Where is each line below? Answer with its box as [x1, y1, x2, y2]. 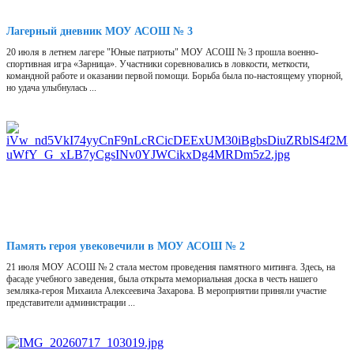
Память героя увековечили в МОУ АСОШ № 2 [6, 240, 245, 253]
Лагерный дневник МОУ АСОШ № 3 [6, 25, 193, 38]
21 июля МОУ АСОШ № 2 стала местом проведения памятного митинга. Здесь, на [6, 262, 335, 273]
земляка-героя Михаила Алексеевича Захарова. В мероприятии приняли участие [6, 285, 326, 297]
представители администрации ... [6, 297, 135, 309]
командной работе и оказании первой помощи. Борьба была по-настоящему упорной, [6, 70, 343, 82]
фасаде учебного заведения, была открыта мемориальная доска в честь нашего [6, 273, 318, 285]
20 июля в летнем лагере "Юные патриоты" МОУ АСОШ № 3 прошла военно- [6, 47, 318, 58]
